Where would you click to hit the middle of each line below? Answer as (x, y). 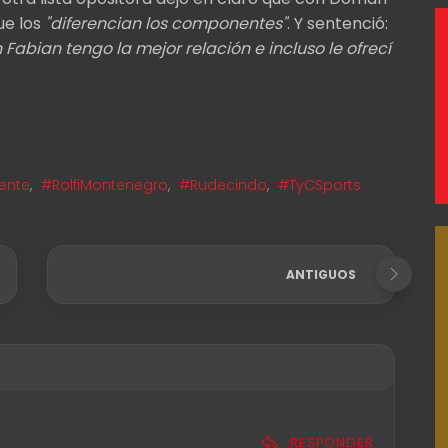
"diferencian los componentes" (166, 23)
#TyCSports (319, 184)
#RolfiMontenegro (104, 184)
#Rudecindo (223, 184)
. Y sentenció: (337, 23)
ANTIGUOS (321, 274)
